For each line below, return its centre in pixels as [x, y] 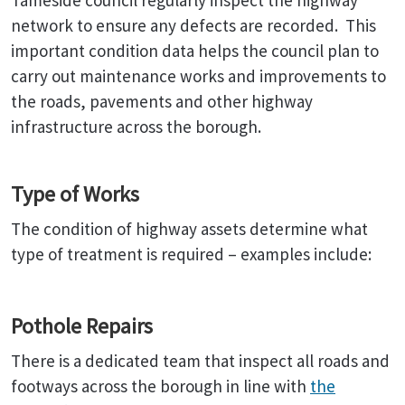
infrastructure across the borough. [138, 127]
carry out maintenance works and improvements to [198, 76]
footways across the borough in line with [160, 386]
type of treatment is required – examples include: [191, 254]
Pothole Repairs [82, 326]
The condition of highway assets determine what [189, 229]
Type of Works [75, 194]
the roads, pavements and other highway [162, 101]
